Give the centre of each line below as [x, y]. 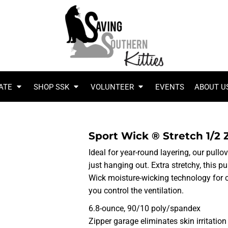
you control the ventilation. [136, 191]
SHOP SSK [52, 87]
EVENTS [169, 87]
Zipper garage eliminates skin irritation [158, 221]
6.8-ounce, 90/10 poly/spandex [145, 208]
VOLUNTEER [113, 87]
